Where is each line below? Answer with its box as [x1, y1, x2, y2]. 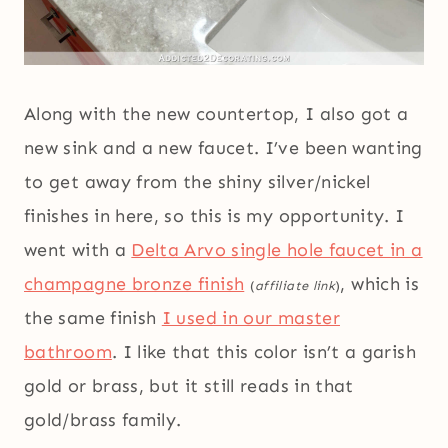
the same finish [24, 307, 162, 330]
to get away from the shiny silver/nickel [24, 171, 371, 194]
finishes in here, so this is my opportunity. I [24, 205, 405, 228]
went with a [24, 239, 132, 262]
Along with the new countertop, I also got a [24, 103, 409, 126]
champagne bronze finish [24, 273, 245, 296]
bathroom [24, 341, 112, 364]
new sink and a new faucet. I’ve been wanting [24, 137, 423, 160]
